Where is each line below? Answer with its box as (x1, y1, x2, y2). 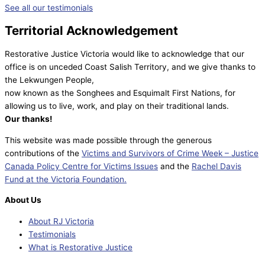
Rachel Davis (192, 161, 241, 171)
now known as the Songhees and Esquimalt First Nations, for (5, 88, 235, 98)
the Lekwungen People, (5, 75, 94, 85)
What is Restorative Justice (28, 242, 132, 252)
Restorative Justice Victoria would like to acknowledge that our (5, 49, 244, 59)
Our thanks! (5, 114, 52, 124)
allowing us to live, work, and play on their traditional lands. (5, 101, 229, 111)
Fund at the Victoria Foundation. (5, 174, 127, 184)
